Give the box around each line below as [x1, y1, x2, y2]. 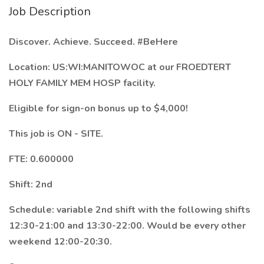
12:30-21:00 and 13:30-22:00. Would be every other [9, 219, 246, 232]
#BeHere [137, 35, 178, 48]
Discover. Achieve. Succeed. [9, 35, 137, 48]
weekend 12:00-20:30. [9, 235, 112, 248]
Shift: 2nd [9, 178, 52, 191]
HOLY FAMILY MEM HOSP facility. [9, 77, 156, 90]
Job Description [9, 4, 91, 19]
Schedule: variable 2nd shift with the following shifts [9, 203, 250, 216]
